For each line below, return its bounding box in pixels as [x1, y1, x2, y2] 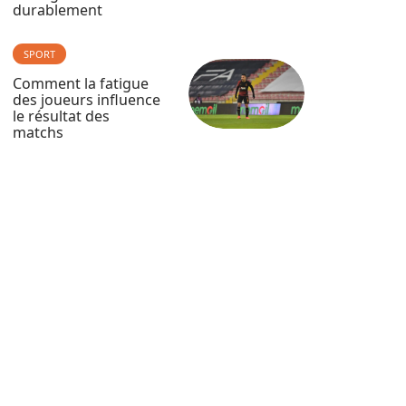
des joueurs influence [13, 90, 160, 110]
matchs [13, 122, 63, 142]
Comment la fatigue [13, 73, 149, 93]
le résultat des [13, 106, 110, 126]
